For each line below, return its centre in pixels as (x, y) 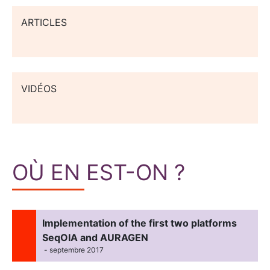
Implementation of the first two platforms (140, 223)
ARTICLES (44, 22)
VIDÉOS (39, 88)
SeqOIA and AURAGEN (95, 237)
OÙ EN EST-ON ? (99, 172)
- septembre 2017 (73, 250)
